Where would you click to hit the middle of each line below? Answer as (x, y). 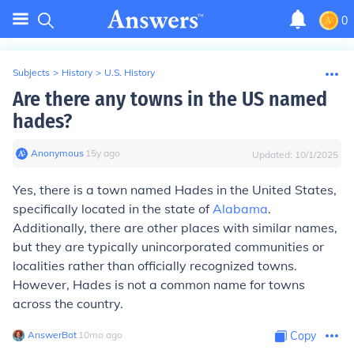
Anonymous (57, 153)
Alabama (240, 209)
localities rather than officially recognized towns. (155, 265)
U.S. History (130, 72)
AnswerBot (52, 335)
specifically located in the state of (113, 209)
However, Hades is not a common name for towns (159, 284)
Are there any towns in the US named (170, 99)
